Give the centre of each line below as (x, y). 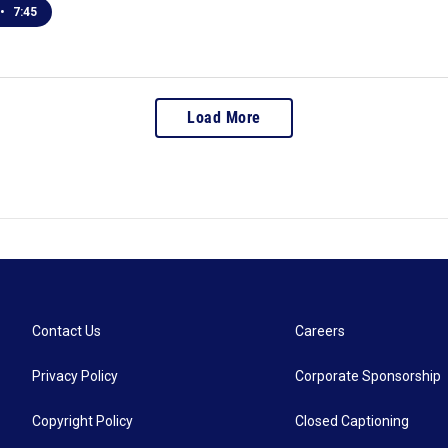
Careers (320, 331)
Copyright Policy (82, 421)
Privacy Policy (75, 376)
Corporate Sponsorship (368, 376)
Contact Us (66, 331)
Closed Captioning (352, 421)
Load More (224, 118)
